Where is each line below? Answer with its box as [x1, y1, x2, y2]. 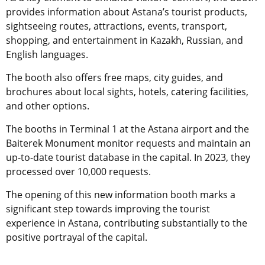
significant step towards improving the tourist [6, 202, 210, 216]
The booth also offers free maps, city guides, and [6, 71, 223, 85]
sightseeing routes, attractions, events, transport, [6, 20, 227, 33]
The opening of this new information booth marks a [6, 188, 235, 202]
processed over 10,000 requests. [6, 165, 151, 179]
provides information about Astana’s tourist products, [6, 5, 247, 19]
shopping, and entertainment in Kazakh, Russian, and [6, 34, 243, 47]
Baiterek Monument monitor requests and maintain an [6, 137, 251, 150]
